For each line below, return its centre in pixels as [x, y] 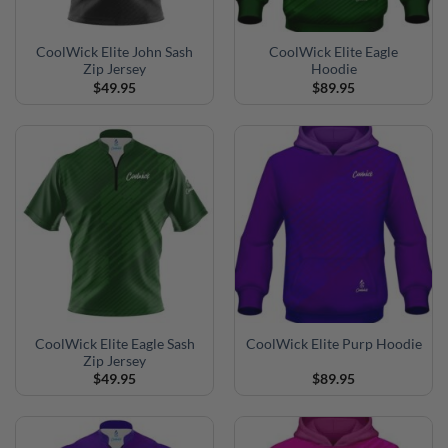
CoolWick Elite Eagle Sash [114, 343]
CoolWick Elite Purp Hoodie [333, 344]
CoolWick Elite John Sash [114, 52]
